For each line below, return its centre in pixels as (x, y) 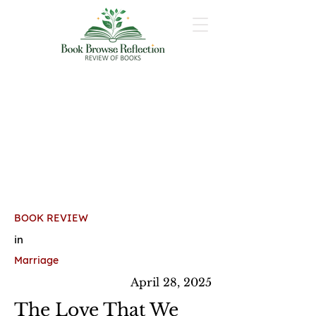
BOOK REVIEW (51, 218)
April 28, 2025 (171, 282)
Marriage (36, 260)
